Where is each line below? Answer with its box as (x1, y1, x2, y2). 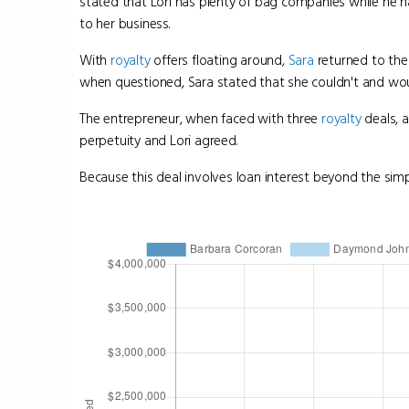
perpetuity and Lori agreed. (79, 131, 238, 151)
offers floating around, (150, 50, 288, 70)
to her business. (79, 14, 171, 34)
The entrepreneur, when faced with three (79, 109, 322, 129)
